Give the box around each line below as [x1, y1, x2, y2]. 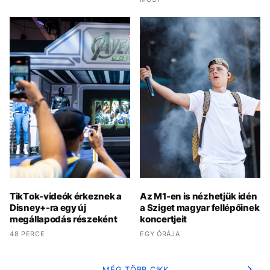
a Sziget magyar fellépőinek [140, 201, 260, 213]
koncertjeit [140, 213, 187, 225]
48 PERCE [10, 229, 45, 238]
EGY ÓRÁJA [140, 229, 180, 238]
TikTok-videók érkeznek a [10, 190, 122, 202]
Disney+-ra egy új [10, 201, 86, 213]
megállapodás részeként [10, 213, 118, 225]
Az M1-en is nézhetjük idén [140, 190, 257, 202]
